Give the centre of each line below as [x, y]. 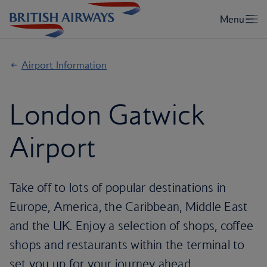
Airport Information [64, 65]
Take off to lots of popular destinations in [118, 187]
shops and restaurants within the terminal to [127, 245]
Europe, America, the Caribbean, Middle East [129, 207]
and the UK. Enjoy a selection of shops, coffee [132, 226]
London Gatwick [108, 114]
